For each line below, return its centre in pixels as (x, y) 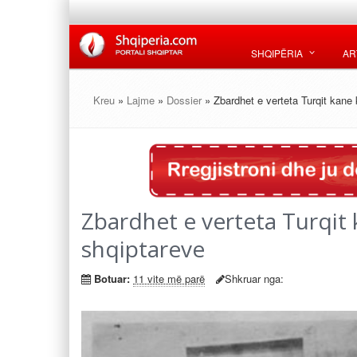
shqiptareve (143, 248)
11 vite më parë (169, 278)
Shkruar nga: (254, 278)
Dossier (186, 100)
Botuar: (112, 278)
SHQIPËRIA (277, 53)
